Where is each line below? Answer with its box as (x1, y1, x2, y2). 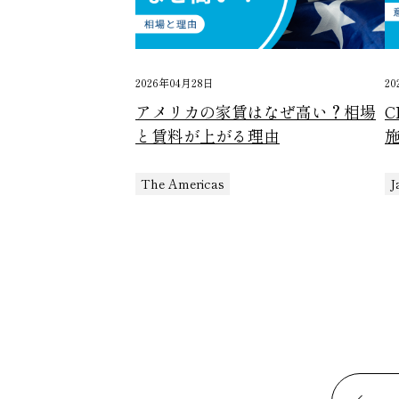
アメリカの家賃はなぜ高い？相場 (135, 100, 376, 124)
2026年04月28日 (135, 75, 214, 91)
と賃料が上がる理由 (135, 124, 280, 148)
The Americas (141, 175, 224, 193)
